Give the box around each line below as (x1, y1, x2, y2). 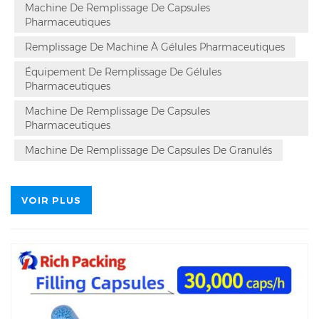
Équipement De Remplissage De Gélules (25, 65, 221, 78)
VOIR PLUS (21, 194, 81, 206)
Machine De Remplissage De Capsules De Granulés (25, 143, 272, 157)
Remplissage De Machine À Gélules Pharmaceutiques (25, 40, 285, 53)
